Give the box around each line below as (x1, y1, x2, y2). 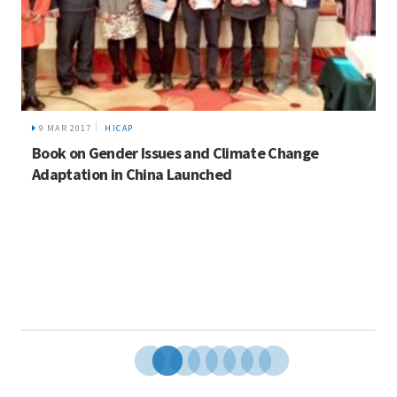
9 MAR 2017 (39, 121, 92, 134)
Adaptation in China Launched (32, 163, 232, 184)
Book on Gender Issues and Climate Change (32, 142, 319, 163)
